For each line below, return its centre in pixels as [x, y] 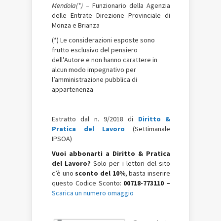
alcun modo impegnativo [89, 70]
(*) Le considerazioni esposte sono [103, 40]
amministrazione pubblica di [96, 79]
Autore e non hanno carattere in [111, 60]
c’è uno [64, 173]
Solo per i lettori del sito [131, 163]
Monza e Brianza [76, 25]
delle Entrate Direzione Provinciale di [111, 15]
